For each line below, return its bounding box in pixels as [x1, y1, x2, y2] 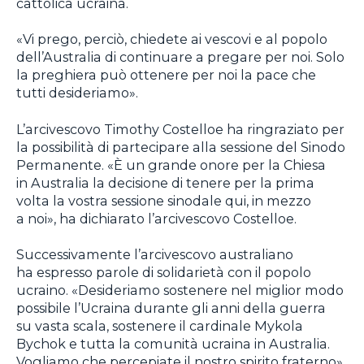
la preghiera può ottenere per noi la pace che [16, 67, 316, 84]
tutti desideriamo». [16, 84, 138, 102]
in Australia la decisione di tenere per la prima [16, 174, 314, 191]
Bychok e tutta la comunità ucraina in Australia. [16, 336, 330, 353]
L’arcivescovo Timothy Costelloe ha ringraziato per [16, 120, 344, 137]
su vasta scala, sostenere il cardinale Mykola [16, 318, 303, 335]
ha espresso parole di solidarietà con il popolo [16, 264, 311, 281]
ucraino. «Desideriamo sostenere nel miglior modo [16, 282, 344, 299]
